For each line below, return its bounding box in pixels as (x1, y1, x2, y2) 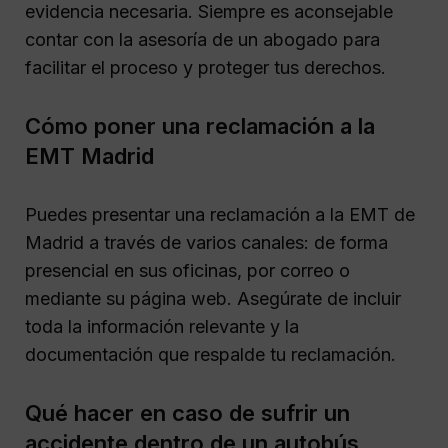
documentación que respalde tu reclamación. (25, 343, 396, 365)
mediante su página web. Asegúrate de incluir (25, 287, 401, 309)
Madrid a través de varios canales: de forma (25, 231, 388, 253)
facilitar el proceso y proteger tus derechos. (25, 56, 386, 78)
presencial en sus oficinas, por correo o (25, 259, 350, 281)
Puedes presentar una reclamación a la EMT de (25, 203, 415, 225)
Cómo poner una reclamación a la (25, 112, 375, 139)
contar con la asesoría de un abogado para (25, 28, 380, 50)
